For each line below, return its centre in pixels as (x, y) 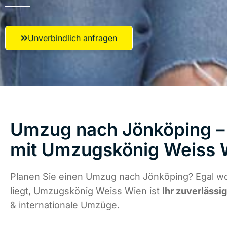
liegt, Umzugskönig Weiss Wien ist (86, 191)
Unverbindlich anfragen (72, 38)
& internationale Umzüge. (65, 205)
